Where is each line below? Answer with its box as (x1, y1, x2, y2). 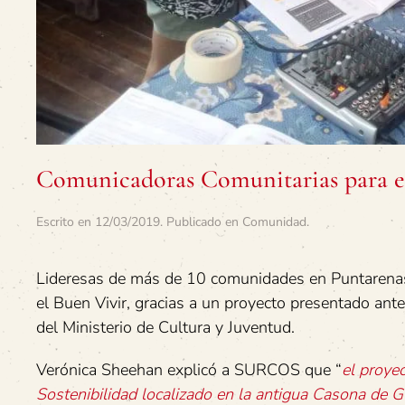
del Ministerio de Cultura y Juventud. (36, 316, 295, 338)
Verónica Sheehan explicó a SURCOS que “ (36, 359, 342, 381)
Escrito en (36, 213, 95, 231)
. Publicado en (160, 213, 242, 231)
